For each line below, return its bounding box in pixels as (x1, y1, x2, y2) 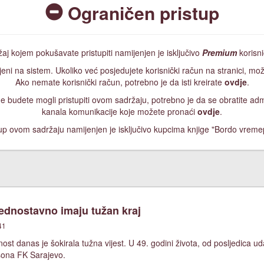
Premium (202, 47, 237, 58)
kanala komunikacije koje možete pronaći (42, 105, 197, 117)
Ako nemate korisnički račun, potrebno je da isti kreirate (15, 76, 225, 88)
